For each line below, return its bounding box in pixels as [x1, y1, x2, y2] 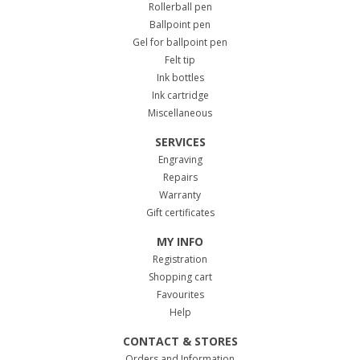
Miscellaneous [148, 106, 212, 120]
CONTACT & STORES [122, 333, 238, 349]
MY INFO [157, 234, 203, 249]
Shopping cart [148, 270, 212, 284]
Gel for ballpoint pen [133, 35, 227, 49]
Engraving [157, 153, 202, 166]
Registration [153, 252, 207, 266]
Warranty [159, 188, 201, 202]
